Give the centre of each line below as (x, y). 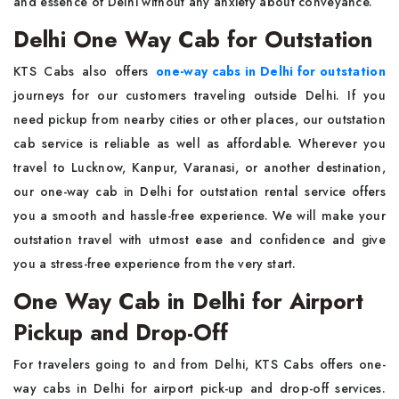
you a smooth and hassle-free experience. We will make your (199, 215)
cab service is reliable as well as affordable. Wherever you (199, 143)
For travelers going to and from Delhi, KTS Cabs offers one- (199, 364)
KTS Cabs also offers (85, 71)
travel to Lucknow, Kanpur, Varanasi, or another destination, (199, 167)
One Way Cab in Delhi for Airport (188, 301)
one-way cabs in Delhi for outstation (271, 71)
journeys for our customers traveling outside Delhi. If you (199, 95)
